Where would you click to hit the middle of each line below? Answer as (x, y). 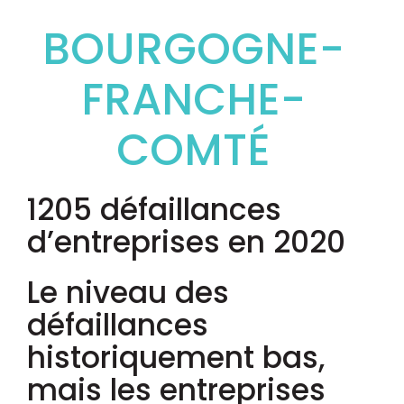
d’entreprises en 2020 (186, 242)
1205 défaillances (154, 209)
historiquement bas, (176, 357)
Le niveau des (128, 292)
